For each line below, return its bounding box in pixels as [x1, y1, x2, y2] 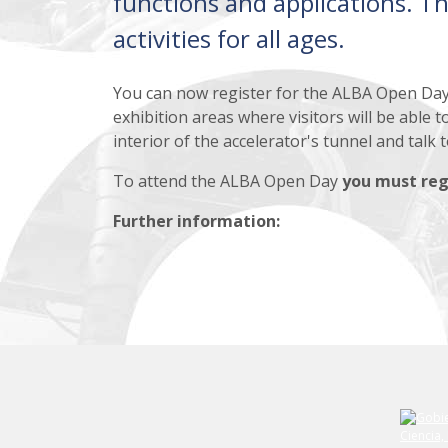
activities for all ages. [112, 21, 345, 55]
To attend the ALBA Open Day [112, 169, 342, 192]
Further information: [112, 209, 280, 232]
